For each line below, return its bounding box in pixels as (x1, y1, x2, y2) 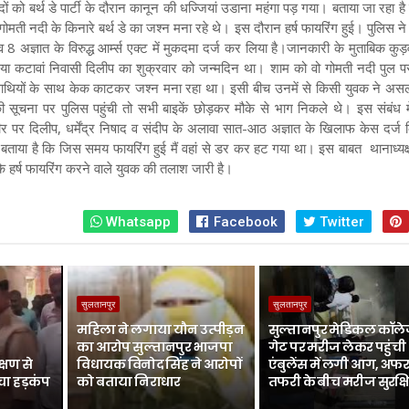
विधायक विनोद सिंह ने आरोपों (77, 355, 241, 373)
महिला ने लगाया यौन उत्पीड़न (77, 320, 244, 339)
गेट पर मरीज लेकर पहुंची (267, 338, 406, 356)
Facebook (210, 214, 278, 230)
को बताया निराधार (77, 372, 181, 391)
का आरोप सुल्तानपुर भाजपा (77, 338, 233, 356)
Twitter (316, 214, 365, 230)
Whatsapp (102, 214, 172, 230)
